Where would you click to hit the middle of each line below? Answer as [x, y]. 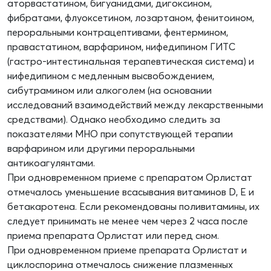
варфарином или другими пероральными [101, 149]
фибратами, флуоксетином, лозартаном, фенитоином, [131, 18]
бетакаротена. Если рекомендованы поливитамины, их [133, 207]
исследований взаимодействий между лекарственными [135, 105]
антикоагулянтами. [51, 163]
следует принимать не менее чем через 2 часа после [128, 221]
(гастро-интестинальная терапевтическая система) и [131, 61]
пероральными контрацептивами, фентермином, [118, 32]
